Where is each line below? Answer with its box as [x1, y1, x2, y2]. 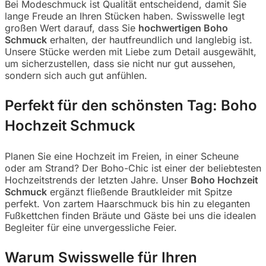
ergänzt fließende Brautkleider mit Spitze [47, 185, 232, 198]
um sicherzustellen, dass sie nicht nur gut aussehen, [5, 57, 236, 69]
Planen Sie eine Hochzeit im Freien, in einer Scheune [5, 150, 239, 162]
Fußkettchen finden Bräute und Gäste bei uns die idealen [5, 209, 256, 221]
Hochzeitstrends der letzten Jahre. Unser [5, 173, 191, 186]
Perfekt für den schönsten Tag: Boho [5, 96, 257, 114]
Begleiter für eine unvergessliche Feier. [5, 221, 177, 233]
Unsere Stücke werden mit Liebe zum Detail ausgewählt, [5, 45, 256, 58]
